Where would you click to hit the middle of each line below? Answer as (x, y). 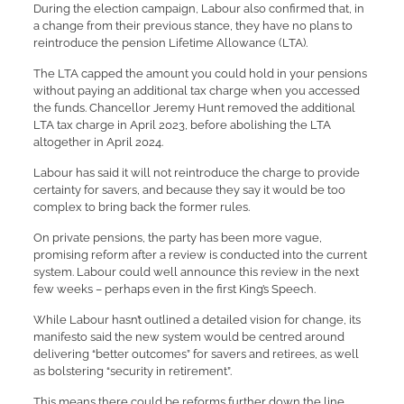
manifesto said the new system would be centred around (188, 337)
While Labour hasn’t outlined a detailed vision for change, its (197, 320)
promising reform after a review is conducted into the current (200, 255)
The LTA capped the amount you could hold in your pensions (200, 73)
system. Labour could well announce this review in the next (196, 272)
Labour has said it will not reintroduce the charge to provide (196, 173)
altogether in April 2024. (98, 142)
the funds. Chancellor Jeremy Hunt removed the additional (194, 108)
